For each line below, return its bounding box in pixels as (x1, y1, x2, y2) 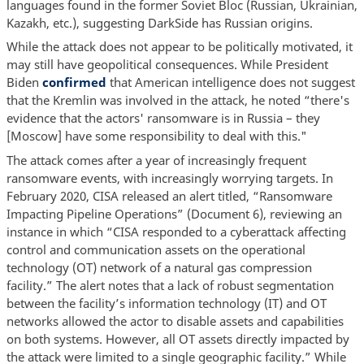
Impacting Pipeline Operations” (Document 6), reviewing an (6, 205, 342, 222)
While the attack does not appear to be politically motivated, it (6, 38, 353, 55)
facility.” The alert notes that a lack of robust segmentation (6, 276, 334, 293)
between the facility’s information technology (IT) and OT (6, 294, 327, 311)
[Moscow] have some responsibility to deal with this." (6, 128, 307, 145)
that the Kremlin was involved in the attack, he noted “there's (6, 92, 349, 109)
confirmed (41, 74, 106, 91)
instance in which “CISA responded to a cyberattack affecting (6, 223, 346, 240)
